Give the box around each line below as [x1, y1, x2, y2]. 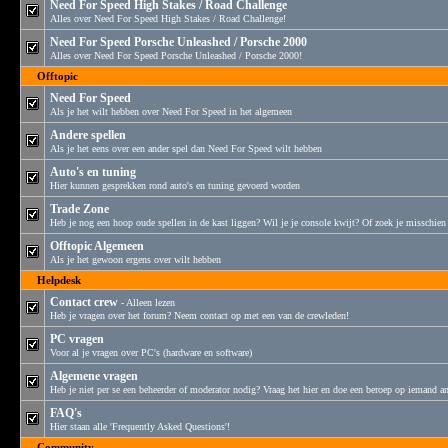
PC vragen [50, 332, 104, 346]
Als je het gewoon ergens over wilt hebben [50, 254, 221, 265]
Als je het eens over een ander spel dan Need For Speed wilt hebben [50, 143, 322, 154]
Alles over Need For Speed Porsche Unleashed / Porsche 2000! [50, 50, 302, 61]
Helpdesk [36, 274, 81, 286]
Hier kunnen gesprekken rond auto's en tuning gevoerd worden [50, 180, 300, 191]
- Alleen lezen [121, 297, 175, 308]
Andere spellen [50, 128, 126, 142]
